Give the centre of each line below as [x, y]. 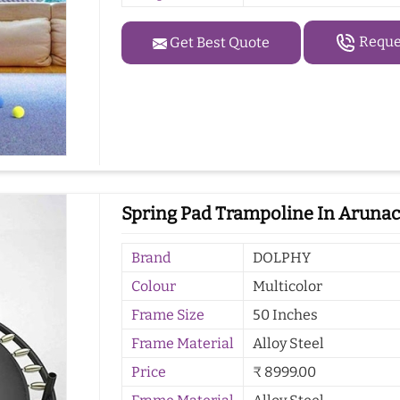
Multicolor [288, 287]
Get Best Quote [219, 42]
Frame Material [183, 344]
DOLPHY [282, 258]
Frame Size [168, 315]
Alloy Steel [289, 344]
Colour [154, 287]
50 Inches [286, 315]
